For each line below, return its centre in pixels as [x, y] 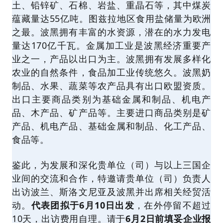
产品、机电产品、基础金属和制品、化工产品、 [111, 126]
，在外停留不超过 [173, 205]
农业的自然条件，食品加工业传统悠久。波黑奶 [111, 72]
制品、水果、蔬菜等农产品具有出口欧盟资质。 [111, 86]
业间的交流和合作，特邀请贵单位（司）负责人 [111, 178]
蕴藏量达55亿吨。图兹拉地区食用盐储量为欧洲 [111, 18]
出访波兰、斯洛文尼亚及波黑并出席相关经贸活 [111, 192]
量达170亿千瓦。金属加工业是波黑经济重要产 [111, 45]
